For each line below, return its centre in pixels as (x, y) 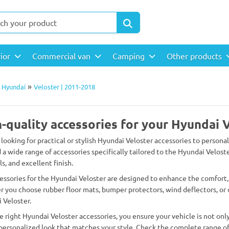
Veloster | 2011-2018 (64, 87)
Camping (130, 56)
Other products (195, 56)
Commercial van (62, 56)
